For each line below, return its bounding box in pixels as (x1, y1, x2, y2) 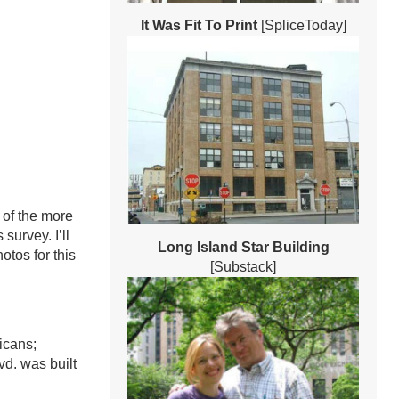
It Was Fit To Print (140, 18, 257, 34)
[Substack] (210, 258, 276, 274)
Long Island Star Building (157, 239, 330, 255)
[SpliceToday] (256, 18, 346, 34)
